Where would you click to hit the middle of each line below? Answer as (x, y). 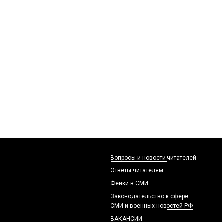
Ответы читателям (137, 170)
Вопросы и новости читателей (153, 157)
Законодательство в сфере (149, 196)
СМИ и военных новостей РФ (152, 205)
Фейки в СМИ (129, 183)
